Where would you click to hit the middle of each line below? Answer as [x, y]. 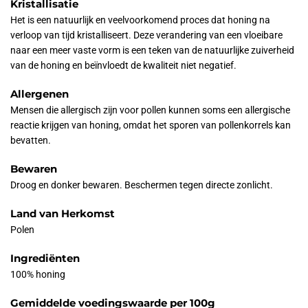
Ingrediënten [45, 258]
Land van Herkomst [63, 213]
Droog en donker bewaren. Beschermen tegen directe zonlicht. [142, 185]
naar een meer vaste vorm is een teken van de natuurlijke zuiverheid [152, 50]
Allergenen [40, 93]
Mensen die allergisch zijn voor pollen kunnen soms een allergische [150, 110]
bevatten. [31, 140]
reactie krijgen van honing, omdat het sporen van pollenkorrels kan [151, 125]
